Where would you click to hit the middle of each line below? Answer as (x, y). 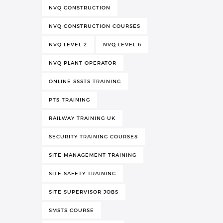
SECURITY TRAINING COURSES (93, 136)
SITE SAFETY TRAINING (82, 173)
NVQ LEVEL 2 (68, 44)
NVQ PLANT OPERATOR (83, 63)
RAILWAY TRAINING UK (82, 118)
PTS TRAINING (69, 100)
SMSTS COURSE (71, 210)
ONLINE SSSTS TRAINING (85, 81)
